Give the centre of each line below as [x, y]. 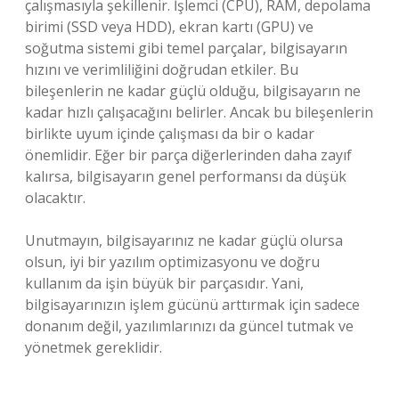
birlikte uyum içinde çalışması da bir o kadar [170, 134]
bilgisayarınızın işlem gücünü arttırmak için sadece [192, 305]
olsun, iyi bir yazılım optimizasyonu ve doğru [172, 262]
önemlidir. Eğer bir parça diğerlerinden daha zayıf [188, 155]
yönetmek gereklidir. [94, 347]
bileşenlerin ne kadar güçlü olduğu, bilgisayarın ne [193, 91]
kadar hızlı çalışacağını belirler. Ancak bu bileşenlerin [199, 112]
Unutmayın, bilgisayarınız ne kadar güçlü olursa [184, 240]
